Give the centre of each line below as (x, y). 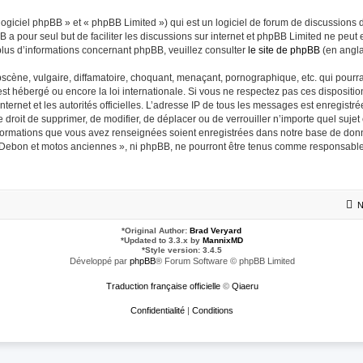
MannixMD (222, 240)
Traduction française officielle (163, 286)
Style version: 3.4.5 (183, 250)
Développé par (99, 261)
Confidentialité (158, 310)
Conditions (213, 310)
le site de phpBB (284, 50)
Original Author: (157, 231)
